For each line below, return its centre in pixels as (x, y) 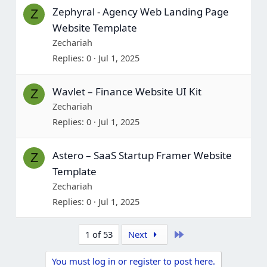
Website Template (94, 28)
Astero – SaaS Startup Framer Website (142, 155)
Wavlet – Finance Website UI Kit (127, 91)
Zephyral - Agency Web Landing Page (140, 12)
